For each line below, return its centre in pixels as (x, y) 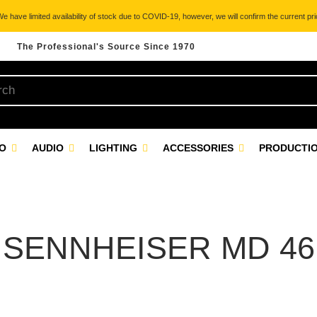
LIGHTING (115, 148)
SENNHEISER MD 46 (158, 248)
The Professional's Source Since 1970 (106, 47)
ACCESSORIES (200, 148)
